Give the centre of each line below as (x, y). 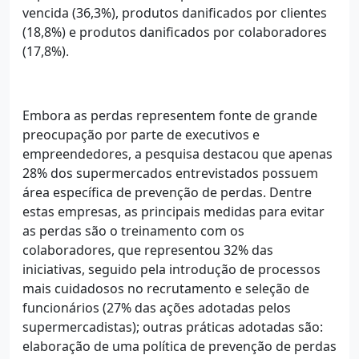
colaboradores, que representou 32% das (148, 250)
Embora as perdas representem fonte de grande (170, 115)
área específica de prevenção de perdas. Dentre (167, 192)
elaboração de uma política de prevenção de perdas (179, 346)
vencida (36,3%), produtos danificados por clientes (175, 12)
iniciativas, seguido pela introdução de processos (171, 269)
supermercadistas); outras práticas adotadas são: (173, 327)
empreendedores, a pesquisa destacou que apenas (177, 153)
